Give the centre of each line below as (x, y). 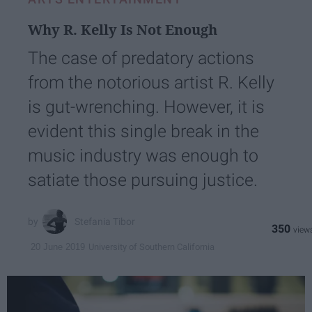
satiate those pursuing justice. (143, 180)
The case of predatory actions (141, 58)
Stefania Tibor (105, 221)
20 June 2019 (58, 247)
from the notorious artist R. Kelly (151, 83)
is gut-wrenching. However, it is (146, 107)
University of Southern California (151, 247)
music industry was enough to (143, 156)
